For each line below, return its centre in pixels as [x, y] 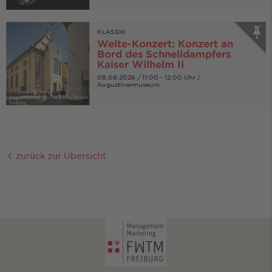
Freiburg [18, 103]
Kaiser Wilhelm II [141, 63]
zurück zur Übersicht [60, 155]
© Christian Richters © [32, 92]
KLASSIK [111, 31]
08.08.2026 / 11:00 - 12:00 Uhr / [148, 76]
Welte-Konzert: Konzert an [165, 43]
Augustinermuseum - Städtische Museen [49, 97]
